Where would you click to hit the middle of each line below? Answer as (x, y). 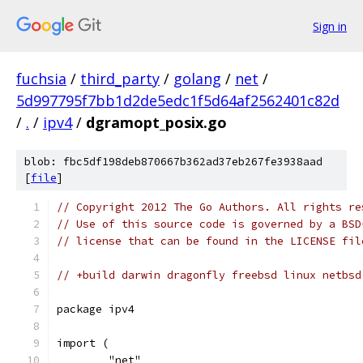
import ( (83, 343)
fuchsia (41, 79)
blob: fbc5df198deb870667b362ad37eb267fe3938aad (173, 162)
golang (197, 79)
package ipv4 (96, 309)
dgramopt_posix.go (156, 122)
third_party (120, 79)
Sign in (330, 26)
